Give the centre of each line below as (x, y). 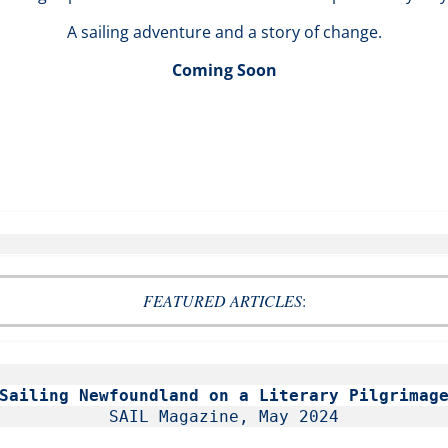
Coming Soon (224, 70)
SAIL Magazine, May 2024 (224, 416)
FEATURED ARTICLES (222, 300)
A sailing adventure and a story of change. (224, 32)
